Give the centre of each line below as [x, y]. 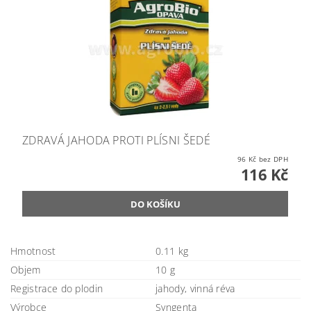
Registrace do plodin [57, 289]
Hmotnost [33, 251]
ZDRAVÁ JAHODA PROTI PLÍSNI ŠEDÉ [116, 141]
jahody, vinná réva [195, 289]
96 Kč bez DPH [273, 159]
